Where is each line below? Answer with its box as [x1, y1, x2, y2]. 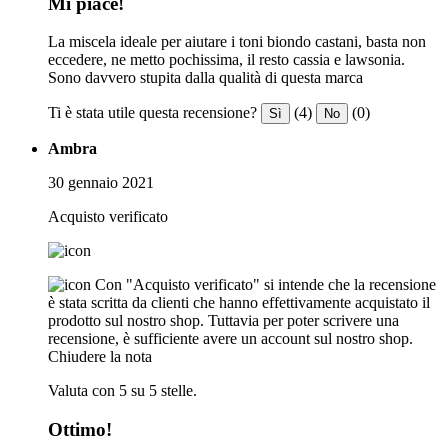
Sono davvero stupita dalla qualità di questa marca [48, 69, 363, 87]
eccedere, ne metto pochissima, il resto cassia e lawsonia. [48, 51, 405, 69]
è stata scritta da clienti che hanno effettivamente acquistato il [48, 294, 430, 312]
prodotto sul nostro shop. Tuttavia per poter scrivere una [48, 312, 399, 330]
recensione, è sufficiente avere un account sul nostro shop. [48, 330, 413, 348]
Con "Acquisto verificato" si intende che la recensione [95, 276, 436, 294]
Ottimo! [48, 419, 112, 441]
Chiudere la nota [48, 348, 152, 366]
